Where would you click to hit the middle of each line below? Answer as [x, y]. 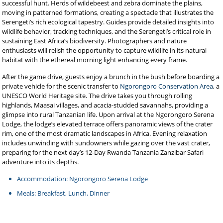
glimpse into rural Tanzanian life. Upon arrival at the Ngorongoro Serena [108, 114]
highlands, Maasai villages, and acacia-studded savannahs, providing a [105, 105]
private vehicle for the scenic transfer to [61, 86]
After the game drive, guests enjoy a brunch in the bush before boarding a [111, 77]
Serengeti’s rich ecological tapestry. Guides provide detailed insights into [108, 22]
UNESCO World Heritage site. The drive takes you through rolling [97, 96]
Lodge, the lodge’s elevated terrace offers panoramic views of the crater [108, 124]
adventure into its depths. [41, 162]
